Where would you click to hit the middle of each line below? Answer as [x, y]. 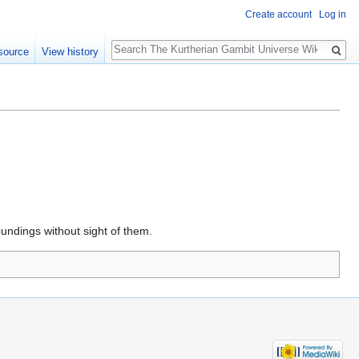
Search [137, 40]
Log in [333, 15]
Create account [278, 15]
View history [70, 52]
